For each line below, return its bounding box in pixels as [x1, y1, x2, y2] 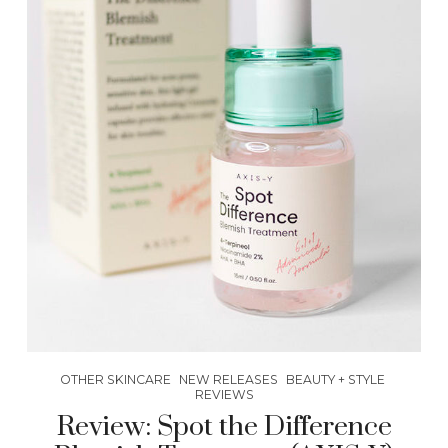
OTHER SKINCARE [59, 371, 171, 387]
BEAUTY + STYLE [285, 371, 385, 387]
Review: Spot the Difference [56, 409, 392, 444]
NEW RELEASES [178, 371, 278, 387]
